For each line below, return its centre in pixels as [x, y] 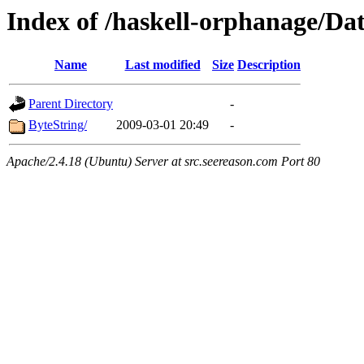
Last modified [162, 65]
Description [269, 65]
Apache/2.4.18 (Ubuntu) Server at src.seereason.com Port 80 [163, 162]
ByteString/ [58, 125]
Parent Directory [71, 104]
